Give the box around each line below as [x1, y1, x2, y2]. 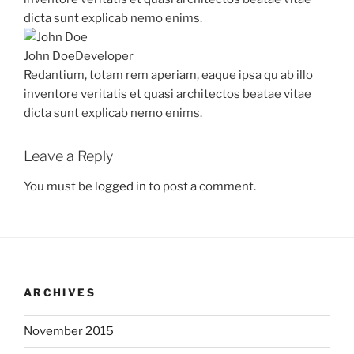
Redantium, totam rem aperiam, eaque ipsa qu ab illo [24, 68, 313, 82]
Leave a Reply [24, 148, 113, 164]
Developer [75, 49, 134, 63]
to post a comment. [146, 179, 256, 194]
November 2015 [24, 324, 114, 338]
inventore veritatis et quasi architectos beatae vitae [24, 87, 311, 101]
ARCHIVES [24, 286, 96, 299]
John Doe [24, 49, 75, 63]
